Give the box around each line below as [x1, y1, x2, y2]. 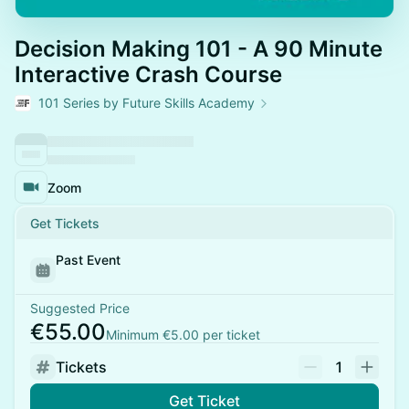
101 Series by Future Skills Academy [38, 95, 255, 110]
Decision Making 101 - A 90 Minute [15, 36, 383, 62]
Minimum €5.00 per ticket [106, 327, 260, 342]
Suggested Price [30, 300, 130, 316]
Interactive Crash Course [15, 61, 282, 88]
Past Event [56, 252, 121, 267]
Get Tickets [30, 215, 100, 231]
